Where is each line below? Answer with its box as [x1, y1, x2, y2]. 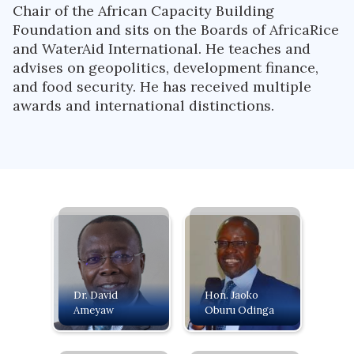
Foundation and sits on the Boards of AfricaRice [13, 21, 339, 39]
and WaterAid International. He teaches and [13, 40, 311, 58]
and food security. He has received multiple [13, 77, 311, 96]
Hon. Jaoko [205, 288, 258, 302]
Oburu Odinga [205, 303, 274, 317]
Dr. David [73, 288, 118, 302]
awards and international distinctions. [13, 96, 274, 115]
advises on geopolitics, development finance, [13, 58, 318, 77]
